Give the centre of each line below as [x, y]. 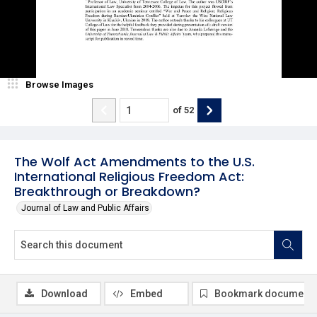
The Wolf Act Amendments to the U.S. [134, 161]
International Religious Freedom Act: [129, 176]
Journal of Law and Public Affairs [85, 208]
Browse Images [59, 84]
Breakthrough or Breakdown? [107, 191]
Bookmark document [263, 293]
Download [64, 293]
